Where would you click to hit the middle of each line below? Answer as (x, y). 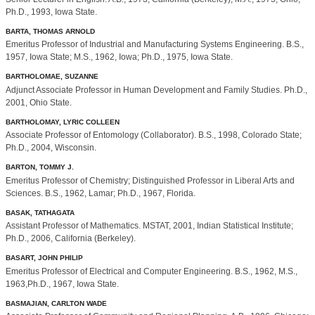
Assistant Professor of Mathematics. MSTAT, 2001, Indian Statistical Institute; (149, 226)
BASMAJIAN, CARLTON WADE (56, 303)
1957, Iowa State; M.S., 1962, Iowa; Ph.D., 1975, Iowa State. (119, 57)
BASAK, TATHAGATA (40, 212)
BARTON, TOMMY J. (40, 167)
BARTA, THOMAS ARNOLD (50, 31)
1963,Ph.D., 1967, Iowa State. (62, 284)
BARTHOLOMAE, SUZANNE (52, 77)
